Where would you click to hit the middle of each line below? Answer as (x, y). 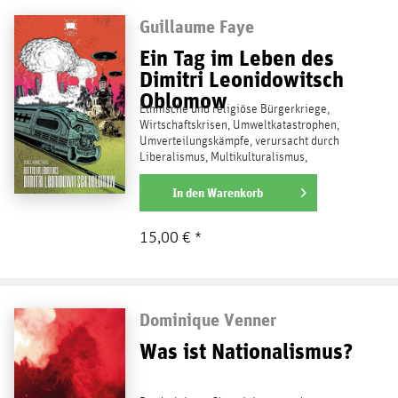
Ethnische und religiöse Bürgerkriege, (234, 109)
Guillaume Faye (196, 26)
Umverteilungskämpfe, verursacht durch (239, 141)
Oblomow (183, 100)
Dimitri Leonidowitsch (241, 79)
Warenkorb (235, 192)
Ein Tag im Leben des (236, 57)
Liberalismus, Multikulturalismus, (223, 157)
